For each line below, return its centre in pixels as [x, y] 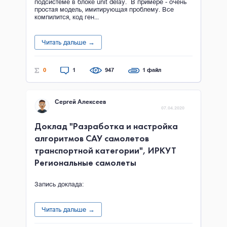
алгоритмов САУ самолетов [92, 138]
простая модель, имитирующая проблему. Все [104, 9]
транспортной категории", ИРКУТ [105, 150]
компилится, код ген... [67, 17]
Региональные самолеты [85, 162]
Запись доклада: [59, 184]
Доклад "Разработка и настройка [106, 126]
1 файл [152, 70]
